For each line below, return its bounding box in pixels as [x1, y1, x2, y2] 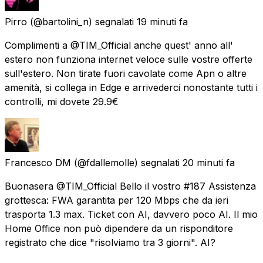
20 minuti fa [183, 156, 235, 168]
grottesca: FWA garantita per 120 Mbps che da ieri [5, 194, 228, 206]
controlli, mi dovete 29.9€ [5, 95, 119, 107]
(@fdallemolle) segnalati [74, 156, 180, 168]
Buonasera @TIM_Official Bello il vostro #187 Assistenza [5, 180, 256, 192]
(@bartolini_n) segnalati [30, 15, 134, 28]
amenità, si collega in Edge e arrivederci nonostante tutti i [5, 81, 258, 93]
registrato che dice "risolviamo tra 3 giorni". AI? [5, 236, 215, 248]
